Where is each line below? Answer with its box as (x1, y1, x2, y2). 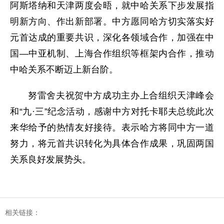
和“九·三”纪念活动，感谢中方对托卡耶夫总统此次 (10, 106, 214, 116)
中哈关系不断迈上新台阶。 (10, 64, 118, 74)
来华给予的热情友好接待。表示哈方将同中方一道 (10, 122, 214, 132)
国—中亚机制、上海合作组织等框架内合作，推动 (10, 48, 214, 58)
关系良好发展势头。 (10, 154, 91, 164)
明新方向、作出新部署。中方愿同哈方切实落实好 (10, 16, 214, 26)
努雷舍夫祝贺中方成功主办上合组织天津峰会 (28, 90, 214, 100)
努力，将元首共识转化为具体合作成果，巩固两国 (10, 138, 214, 148)
